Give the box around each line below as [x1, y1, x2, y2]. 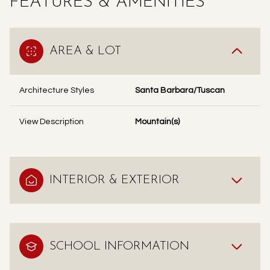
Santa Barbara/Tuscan [135, 86, 225, 95]
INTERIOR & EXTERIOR [49, 174, 180, 186]
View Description [19, 118, 84, 126]
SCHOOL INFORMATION [49, 240, 189, 253]
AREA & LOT [49, 45, 121, 57]
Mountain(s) [135, 118, 180, 126]
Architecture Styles [19, 86, 94, 95]
